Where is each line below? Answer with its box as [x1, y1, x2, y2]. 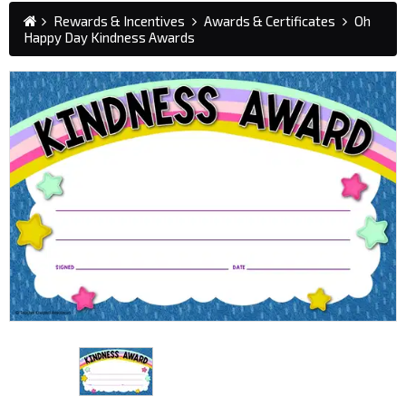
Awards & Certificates [204, 12, 335, 29]
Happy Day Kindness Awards [24, 28, 195, 45]
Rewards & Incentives [53, 12, 185, 29]
